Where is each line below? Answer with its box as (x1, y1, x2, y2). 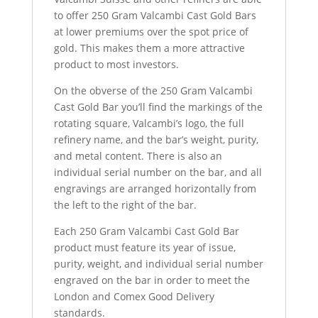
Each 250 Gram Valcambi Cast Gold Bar (53, 224, 239, 238)
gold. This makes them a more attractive (53, 41, 245, 55)
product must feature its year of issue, (53, 241, 236, 255)
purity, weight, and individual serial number (53, 257, 263, 271)
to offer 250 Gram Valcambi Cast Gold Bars (53, 9, 256, 23)
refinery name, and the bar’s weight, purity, (53, 133, 258, 147)
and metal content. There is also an (53, 149, 222, 163)
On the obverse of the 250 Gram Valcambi (53, 84, 253, 98)
